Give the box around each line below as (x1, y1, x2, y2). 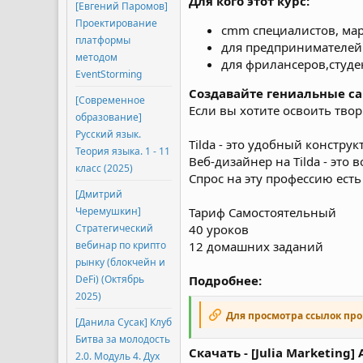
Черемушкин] (75, 203, 141, 218)
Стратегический (75, 220, 153, 235)
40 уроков (189, 221, 249, 237)
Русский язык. (75, 126, 141, 141)
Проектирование (75, 15, 157, 30)
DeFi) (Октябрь (75, 271, 144, 286)
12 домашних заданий (189, 238, 323, 254)
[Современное (75, 92, 145, 107)
